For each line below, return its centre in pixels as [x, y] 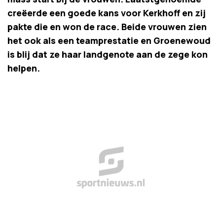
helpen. [24, 68]
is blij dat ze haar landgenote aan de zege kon [108, 54]
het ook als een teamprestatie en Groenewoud [109, 40]
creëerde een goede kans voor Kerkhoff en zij [107, 13]
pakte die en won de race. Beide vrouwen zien [107, 27]
